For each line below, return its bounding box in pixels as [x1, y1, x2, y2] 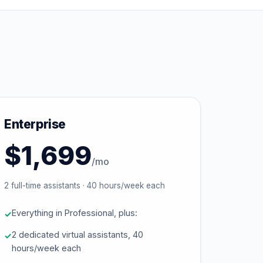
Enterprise [4, 117, 66, 131]
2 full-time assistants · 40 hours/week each [4, 181, 165, 190]
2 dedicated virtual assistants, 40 [12, 230, 143, 240]
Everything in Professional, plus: [12, 208, 137, 218]
